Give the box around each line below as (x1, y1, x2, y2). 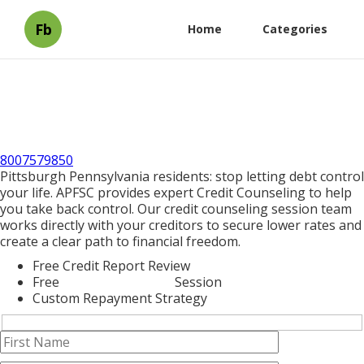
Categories (262, 21, 327, 37)
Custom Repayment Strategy (32, 289, 207, 307)
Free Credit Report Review (32, 257, 190, 275)
